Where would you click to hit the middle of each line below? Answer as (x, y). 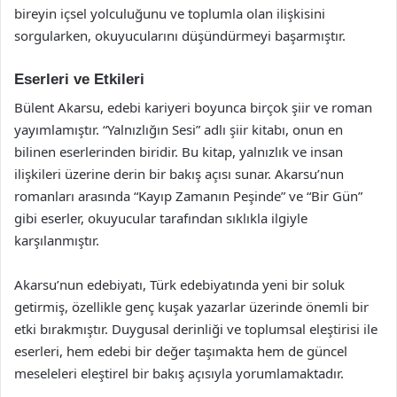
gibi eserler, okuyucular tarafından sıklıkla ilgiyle (161, 218)
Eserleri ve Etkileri (79, 79)
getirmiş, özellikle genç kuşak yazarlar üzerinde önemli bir (191, 307)
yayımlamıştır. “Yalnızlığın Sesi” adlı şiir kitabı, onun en (179, 129)
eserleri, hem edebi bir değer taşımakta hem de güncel (181, 351)
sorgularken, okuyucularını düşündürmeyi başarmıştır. (180, 35)
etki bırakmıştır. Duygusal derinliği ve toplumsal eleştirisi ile (196, 329)
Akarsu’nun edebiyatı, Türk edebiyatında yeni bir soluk (179, 284)
